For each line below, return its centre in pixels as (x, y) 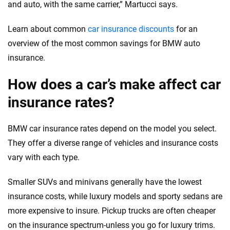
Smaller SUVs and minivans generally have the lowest (105, 182)
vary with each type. (44, 158)
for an (186, 29)
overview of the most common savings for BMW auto (104, 44)
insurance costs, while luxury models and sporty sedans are (115, 197)
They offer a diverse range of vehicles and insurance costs (113, 143)
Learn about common (48, 29)
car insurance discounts (131, 29)
